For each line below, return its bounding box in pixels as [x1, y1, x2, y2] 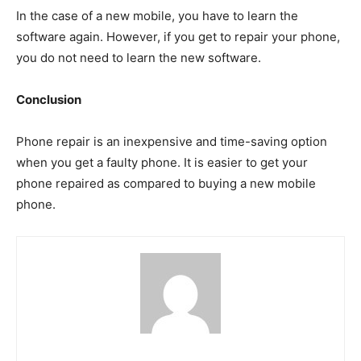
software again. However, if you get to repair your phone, [16, 29, 340, 44]
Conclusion [16, 92, 81, 107]
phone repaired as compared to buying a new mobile [16, 176, 316, 191]
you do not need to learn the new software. [16, 50, 261, 65]
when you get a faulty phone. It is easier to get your [16, 155, 308, 170]
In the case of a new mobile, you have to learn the [16, 8, 298, 23]
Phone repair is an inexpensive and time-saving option [16, 134, 327, 149]
